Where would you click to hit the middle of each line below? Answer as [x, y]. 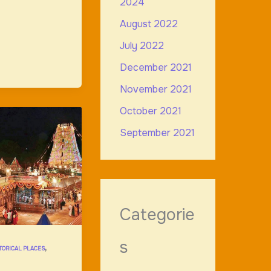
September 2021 [157, 133]
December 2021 [155, 68]
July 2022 [142, 46]
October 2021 [150, 111]
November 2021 [155, 90]
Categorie [157, 215]
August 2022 [149, 24]
